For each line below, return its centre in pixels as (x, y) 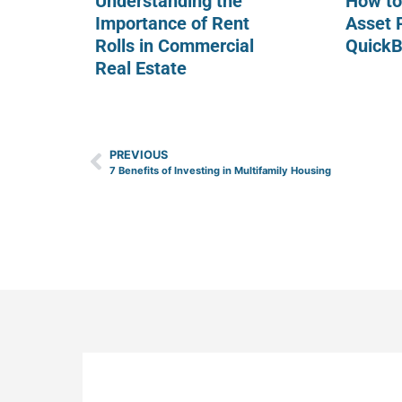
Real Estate (141, 68)
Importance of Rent (172, 23)
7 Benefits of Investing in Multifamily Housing (220, 170)
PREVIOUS (139, 154)
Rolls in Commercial (175, 45)
